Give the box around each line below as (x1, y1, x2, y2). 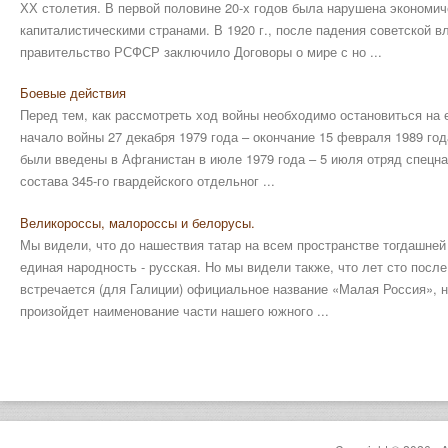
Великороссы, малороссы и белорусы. (20, 212, 255, 232)
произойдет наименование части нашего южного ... (20, 300, 329, 320)
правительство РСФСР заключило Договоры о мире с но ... (20, 41, 382, 61)
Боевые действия (20, 83, 126, 102)
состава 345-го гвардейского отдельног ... (20, 171, 275, 190)
